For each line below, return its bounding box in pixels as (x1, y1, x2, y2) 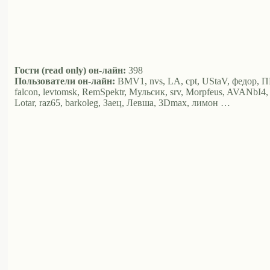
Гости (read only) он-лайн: (14, 65, 126, 76)
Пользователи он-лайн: (14, 76, 115, 87)
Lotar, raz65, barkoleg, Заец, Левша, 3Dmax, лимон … (14, 98, 230, 108)
